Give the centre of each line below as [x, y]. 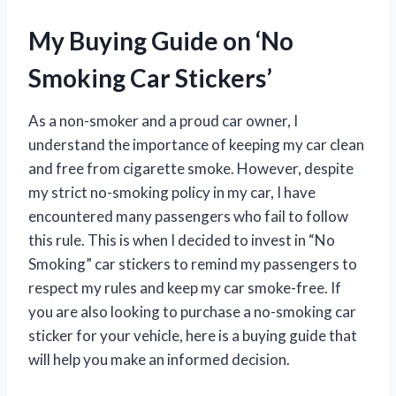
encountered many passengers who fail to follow [188, 217]
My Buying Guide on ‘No [161, 41]
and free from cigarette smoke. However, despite [191, 169]
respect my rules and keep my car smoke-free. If [185, 288]
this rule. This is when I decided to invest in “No [182, 240]
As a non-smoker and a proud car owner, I [163, 121]
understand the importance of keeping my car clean [196, 145]
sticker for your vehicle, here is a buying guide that [193, 336]
